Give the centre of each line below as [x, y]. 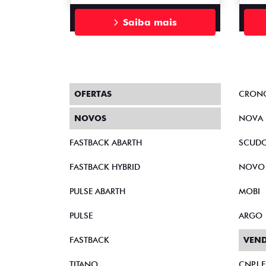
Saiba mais [150, 22]
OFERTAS [93, 94]
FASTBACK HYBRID [105, 167]
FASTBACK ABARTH [106, 143]
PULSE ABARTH [97, 191]
